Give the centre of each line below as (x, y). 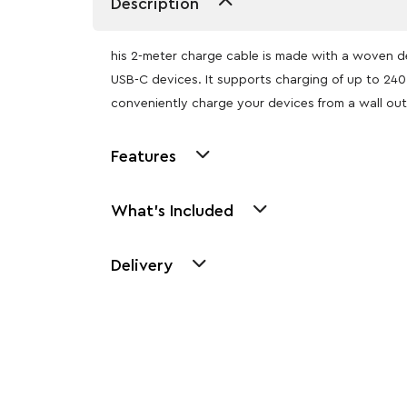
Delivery (142, 265)
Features (144, 156)
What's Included (172, 210)
